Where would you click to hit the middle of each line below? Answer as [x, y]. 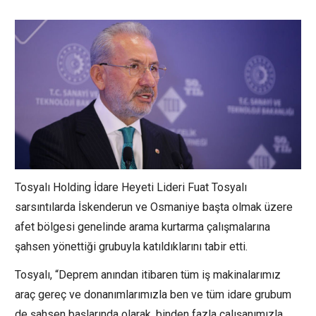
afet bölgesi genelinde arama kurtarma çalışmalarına [142, 227]
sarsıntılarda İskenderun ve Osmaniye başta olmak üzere [154, 207]
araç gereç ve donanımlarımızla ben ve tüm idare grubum [153, 295]
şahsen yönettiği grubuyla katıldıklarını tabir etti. [131, 247]
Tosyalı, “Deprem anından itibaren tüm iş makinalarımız [148, 275]
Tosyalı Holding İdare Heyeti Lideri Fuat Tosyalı [131, 188]
